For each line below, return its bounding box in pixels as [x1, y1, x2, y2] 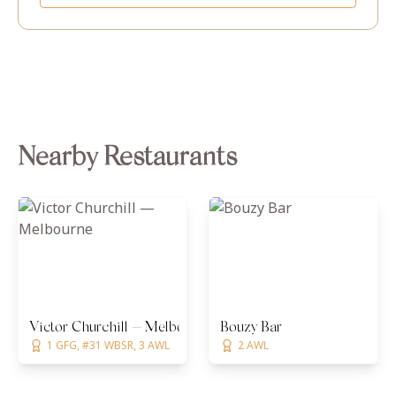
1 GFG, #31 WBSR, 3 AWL [47, 338, 170, 353]
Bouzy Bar [220, 321, 282, 335]
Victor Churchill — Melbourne [29, 321, 212, 335]
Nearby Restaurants [18, 146, 237, 172]
